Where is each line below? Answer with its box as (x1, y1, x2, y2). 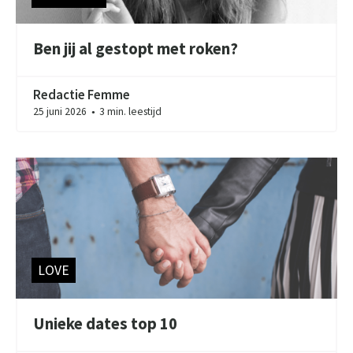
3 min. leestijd (97, 104, 162, 118)
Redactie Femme (33, 85, 131, 103)
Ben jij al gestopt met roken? (33, 39, 239, 60)
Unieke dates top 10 (33, 314, 178, 335)
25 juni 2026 (33, 104, 90, 118)
